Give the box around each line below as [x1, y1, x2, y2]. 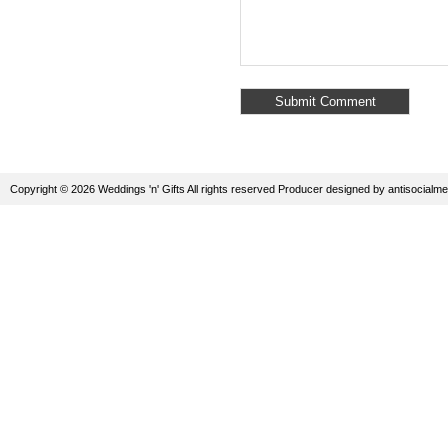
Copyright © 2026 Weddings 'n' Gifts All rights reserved [10, 182, 278, 195]
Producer [278, 182, 323, 195]
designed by [323, 182, 388, 195]
